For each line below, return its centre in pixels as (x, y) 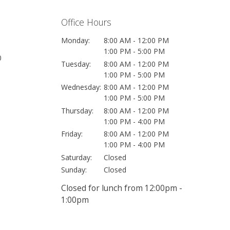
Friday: (72, 134)
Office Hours (86, 22)
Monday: (75, 40)
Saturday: (76, 157)
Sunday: (74, 170)
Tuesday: (76, 64)
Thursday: (77, 110)
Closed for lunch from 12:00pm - (121, 188)
